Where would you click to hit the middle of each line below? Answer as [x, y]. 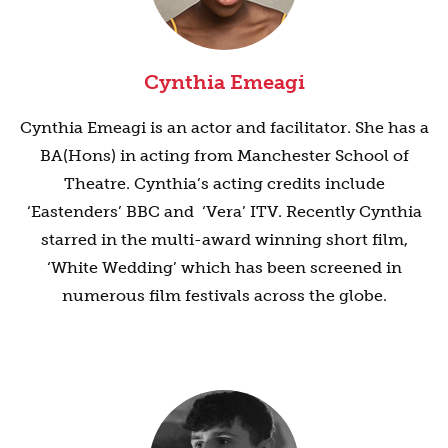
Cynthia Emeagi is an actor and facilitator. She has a [224, 127]
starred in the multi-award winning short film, [224, 239]
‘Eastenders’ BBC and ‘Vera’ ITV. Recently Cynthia [224, 211]
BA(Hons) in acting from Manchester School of [224, 155]
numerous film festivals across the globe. [224, 295]
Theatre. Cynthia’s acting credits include [224, 183]
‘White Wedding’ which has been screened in [224, 267]
